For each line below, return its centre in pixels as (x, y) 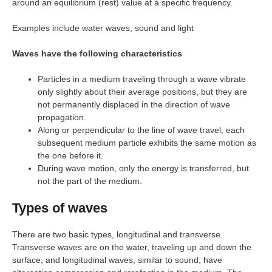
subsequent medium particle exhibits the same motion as (147, 143)
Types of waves (60, 208)
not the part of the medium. (90, 181)
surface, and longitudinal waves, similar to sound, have (117, 260)
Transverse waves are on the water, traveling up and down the (132, 247)
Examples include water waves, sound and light (103, 28)
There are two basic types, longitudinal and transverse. (117, 234)
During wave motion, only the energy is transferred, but (143, 168)
